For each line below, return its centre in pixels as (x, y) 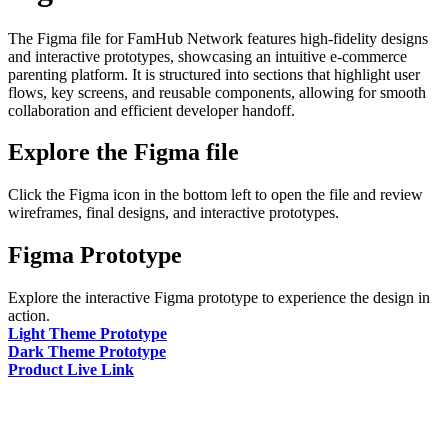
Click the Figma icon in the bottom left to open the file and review (215, 195)
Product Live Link (71, 370)
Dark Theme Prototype (87, 352)
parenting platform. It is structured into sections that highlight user (214, 74)
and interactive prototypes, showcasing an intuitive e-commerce (207, 56)
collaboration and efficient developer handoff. (151, 110)
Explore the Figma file (123, 152)
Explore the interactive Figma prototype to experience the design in (219, 298)
